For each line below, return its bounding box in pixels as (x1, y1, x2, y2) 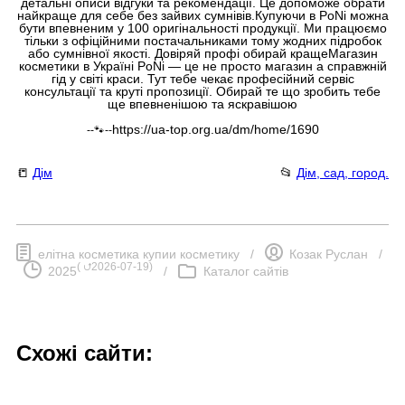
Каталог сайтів (203, 263, 288, 278)
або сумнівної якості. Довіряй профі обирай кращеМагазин (27, 45, 378, 61)
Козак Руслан (289, 246, 368, 261)
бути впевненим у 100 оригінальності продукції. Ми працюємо (18, 20, 387, 35)
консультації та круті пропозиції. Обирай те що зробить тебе (24, 83, 381, 99)
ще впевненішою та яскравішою (108, 96, 297, 111)
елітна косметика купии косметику (34, 246, 240, 261)
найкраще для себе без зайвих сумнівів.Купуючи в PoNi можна (16, 7, 389, 23)
